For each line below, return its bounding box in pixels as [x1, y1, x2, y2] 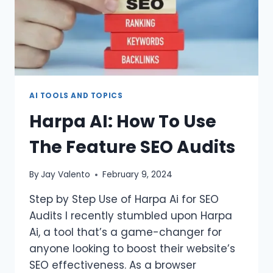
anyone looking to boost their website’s [29, 241, 235, 257]
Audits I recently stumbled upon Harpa [29, 208, 232, 224]
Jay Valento [41, 169, 91, 181]
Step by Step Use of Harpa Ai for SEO [29, 192, 219, 207]
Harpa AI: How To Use [29, 109, 216, 133]
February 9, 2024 [102, 169, 173, 181]
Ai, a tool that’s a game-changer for [29, 225, 222, 240]
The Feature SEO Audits [29, 135, 235, 159]
